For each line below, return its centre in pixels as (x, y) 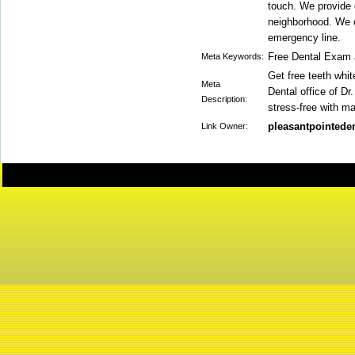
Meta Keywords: (233, 56)
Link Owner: (225, 126)
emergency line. (304, 38)
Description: (224, 99)
